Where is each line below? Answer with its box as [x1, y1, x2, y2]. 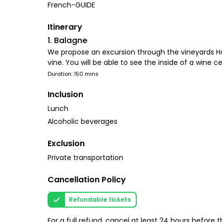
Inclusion [48, 89, 83, 100]
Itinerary [48, 21, 82, 33]
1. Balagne [48, 35, 87, 46]
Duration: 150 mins [48, 70, 99, 78]
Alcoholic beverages [48, 116, 117, 126]
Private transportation [48, 153, 123, 163]
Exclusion [48, 138, 85, 149]
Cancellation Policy [48, 174, 126, 185]
